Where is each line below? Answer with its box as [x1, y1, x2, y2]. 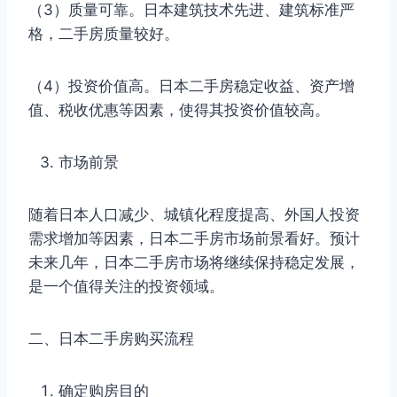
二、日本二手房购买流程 [28, 329, 194, 347]
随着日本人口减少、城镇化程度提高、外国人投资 [28, 205, 360, 223]
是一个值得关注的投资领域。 [28, 276, 224, 295]
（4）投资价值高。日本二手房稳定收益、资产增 [28, 76, 354, 95]
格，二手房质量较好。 [28, 24, 179, 43]
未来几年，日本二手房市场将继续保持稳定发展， [28, 253, 360, 271]
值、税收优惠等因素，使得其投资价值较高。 [28, 100, 330, 119]
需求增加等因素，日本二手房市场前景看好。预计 [28, 229, 360, 247]
